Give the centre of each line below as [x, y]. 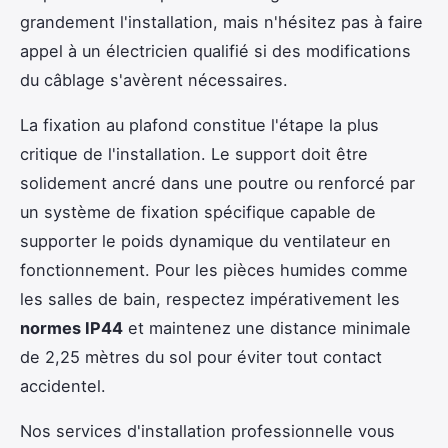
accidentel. [63, 386]
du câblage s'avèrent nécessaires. [154, 80]
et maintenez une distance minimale [267, 328]
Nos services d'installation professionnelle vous [207, 431]
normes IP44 [71, 328]
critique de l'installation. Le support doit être [194, 154]
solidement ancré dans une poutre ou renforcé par [217, 183]
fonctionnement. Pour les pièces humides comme [214, 270]
